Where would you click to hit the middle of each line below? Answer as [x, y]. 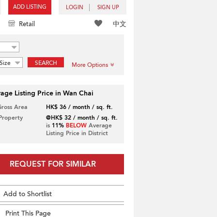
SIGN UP [108, 8]
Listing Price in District [77, 133]
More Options [90, 65]
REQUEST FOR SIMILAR [53, 164]
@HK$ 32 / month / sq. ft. [82, 118]
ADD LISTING [30, 7]
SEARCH [46, 63]
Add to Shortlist [28, 194]
